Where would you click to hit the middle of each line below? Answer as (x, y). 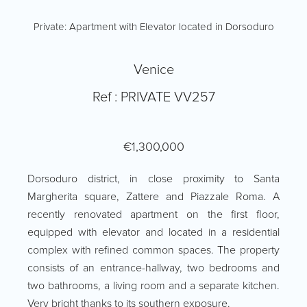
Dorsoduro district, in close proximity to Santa (153, 179)
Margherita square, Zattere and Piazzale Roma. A (153, 197)
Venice (153, 70)
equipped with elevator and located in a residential (153, 233)
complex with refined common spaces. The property (153, 250)
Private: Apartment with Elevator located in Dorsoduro (153, 27)
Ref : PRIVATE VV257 (153, 98)
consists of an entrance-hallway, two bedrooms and (153, 268)
